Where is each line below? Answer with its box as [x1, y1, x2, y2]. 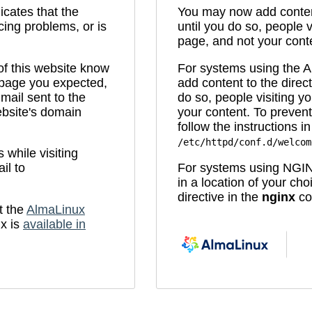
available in [23, 217, 86, 231]
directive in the [178, 190, 262, 205]
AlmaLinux [26, 202, 85, 217]
